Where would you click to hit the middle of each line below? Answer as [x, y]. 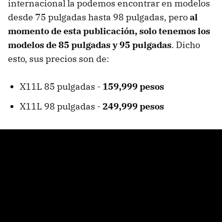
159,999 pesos [133, 87]
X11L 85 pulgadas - [61, 87]
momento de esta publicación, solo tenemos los [109, 31]
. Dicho [186, 45]
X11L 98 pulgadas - [61, 107]
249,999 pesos [133, 107]
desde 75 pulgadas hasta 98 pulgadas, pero [99, 17]
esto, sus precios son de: [59, 59]
